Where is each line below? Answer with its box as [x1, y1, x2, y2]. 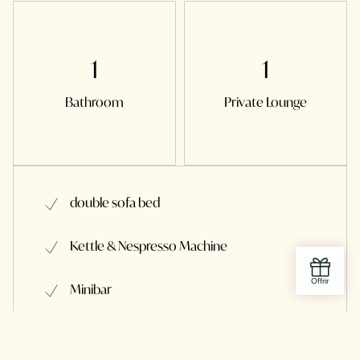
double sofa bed [70, 194, 160, 211]
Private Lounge [224, 93, 307, 111]
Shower [70, 324, 114, 342]
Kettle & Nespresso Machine [70, 237, 227, 255]
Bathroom [65, 93, 124, 111]
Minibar [70, 280, 112, 298]
